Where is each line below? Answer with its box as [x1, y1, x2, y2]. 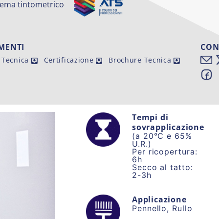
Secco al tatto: [132, 162, 193, 172]
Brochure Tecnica [109, 55, 174, 65]
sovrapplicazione [132, 121, 204, 132]
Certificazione [44, 55, 96, 65]
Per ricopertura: [132, 146, 197, 156]
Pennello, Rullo [132, 203, 193, 213]
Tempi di [132, 111, 169, 123]
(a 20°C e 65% [132, 131, 192, 141]
